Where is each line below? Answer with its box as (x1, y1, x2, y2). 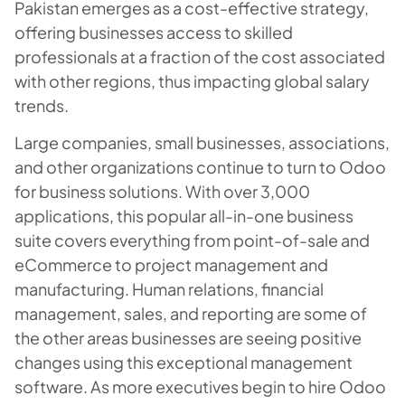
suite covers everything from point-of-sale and (14, 229, 370, 250)
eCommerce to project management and (14, 253, 328, 275)
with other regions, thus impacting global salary (14, 70, 370, 91)
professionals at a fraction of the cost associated (14, 45, 385, 67)
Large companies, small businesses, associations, (14, 131, 390, 153)
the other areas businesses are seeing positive (14, 326, 362, 348)
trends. (14, 94, 69, 116)
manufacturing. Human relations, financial (14, 278, 324, 299)
